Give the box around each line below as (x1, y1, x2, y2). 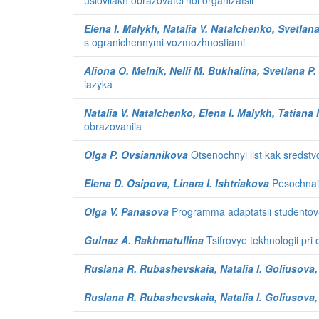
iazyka (84, 77, 113, 91)
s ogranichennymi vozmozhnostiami (84, 35, 245, 49)
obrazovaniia (84, 119, 142, 133)
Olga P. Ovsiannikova (84, 147, 188, 162)
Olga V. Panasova (84, 204, 169, 219)
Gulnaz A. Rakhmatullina (84, 233, 204, 247)
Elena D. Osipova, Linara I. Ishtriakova (84, 176, 269, 190)
